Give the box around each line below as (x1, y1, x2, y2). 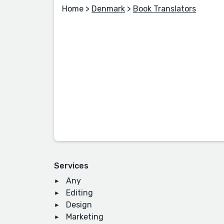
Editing (66, 188, 93, 198)
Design (66, 200, 92, 210)
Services (54, 161, 88, 171)
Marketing (66, 212, 103, 222)
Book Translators (133, 4, 196, 14)
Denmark (91, 4, 125, 14)
